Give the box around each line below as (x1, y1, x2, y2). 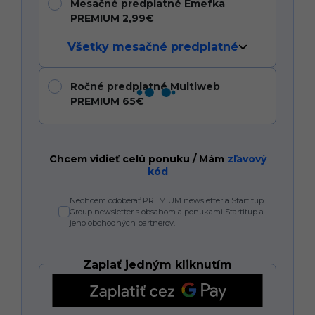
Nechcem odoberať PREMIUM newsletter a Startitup (70, 195, 264, 205)
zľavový (226, 152, 266, 165)
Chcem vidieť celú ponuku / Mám (49, 152, 227, 165)
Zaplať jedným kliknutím (83, 257, 232, 271)
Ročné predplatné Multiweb (70, 79, 220, 93)
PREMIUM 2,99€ (70, 11, 154, 25)
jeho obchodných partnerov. (70, 217, 175, 228)
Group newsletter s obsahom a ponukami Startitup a (70, 206, 264, 217)
